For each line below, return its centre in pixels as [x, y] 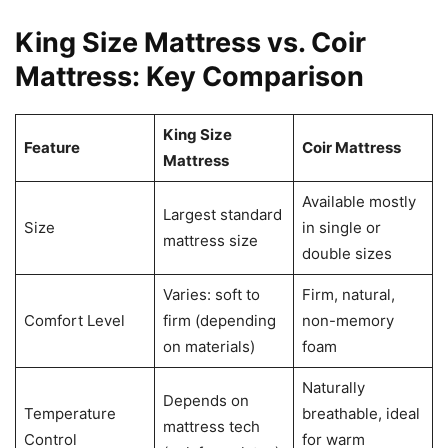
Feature [51, 147]
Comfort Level [74, 320]
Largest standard [222, 214]
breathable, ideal [360, 413]
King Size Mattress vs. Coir [190, 42]
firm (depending [219, 320]
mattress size [210, 240]
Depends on [205, 400]
